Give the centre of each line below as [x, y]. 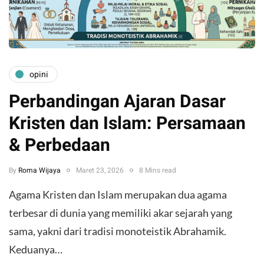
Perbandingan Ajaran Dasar [117, 102]
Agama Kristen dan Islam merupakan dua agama [118, 195]
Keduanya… [36, 250]
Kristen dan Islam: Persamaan [127, 124]
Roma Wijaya [39, 171]
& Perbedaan [60, 146]
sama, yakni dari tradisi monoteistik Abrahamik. [118, 231]
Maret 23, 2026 [100, 171]
